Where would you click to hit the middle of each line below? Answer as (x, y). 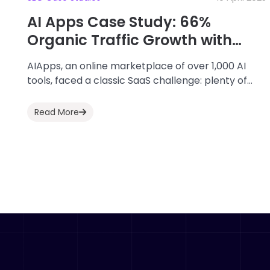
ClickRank (64, 58)
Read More (57, 112)
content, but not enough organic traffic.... (124, 95)
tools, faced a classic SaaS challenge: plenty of (137, 81)
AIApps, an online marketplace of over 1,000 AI (137, 66)
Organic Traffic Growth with (130, 40)
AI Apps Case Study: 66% (119, 22)
